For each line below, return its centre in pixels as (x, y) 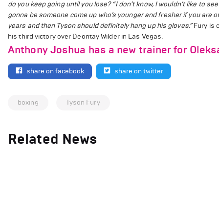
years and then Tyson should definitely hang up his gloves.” (100, 26)
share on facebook (55, 71)
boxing (28, 102)
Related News (53, 139)
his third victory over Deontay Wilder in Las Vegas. (86, 36)
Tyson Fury (83, 102)
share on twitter (139, 71)
